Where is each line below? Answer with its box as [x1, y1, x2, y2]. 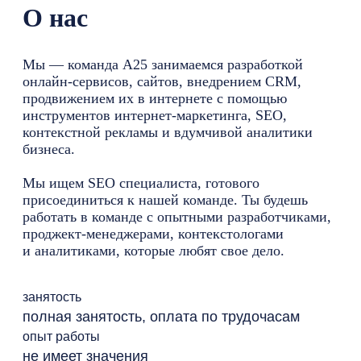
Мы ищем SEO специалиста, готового [23, 175, 259, 191]
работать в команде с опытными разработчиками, [23, 209, 331, 225]
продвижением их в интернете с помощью [23, 90, 287, 106]
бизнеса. [23, 141, 75, 157]
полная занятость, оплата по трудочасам [23, 309, 300, 325]
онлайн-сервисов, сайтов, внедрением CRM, [23, 73, 301, 89]
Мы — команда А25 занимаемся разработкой [23, 56, 303, 73]
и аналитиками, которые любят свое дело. [23, 243, 284, 259]
